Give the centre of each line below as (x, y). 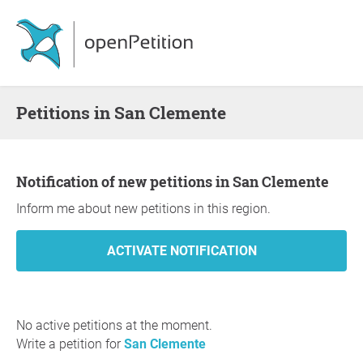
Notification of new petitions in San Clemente (178, 181)
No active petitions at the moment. (114, 325)
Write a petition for (70, 344)
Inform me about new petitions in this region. (143, 209)
